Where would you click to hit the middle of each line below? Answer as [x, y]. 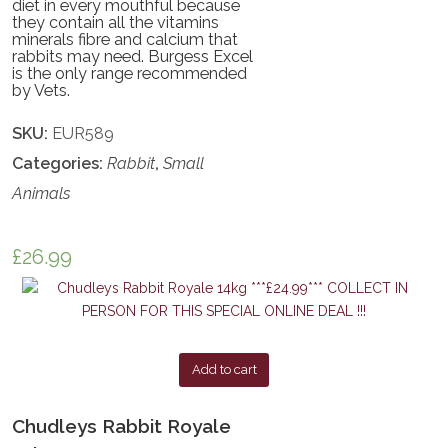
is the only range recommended [130, 73]
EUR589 [83, 133]
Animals [42, 193]
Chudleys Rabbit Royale [122, 425]
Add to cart [224, 370]
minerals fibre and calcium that [125, 39]
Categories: [60, 163]
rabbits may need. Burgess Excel [133, 56]
